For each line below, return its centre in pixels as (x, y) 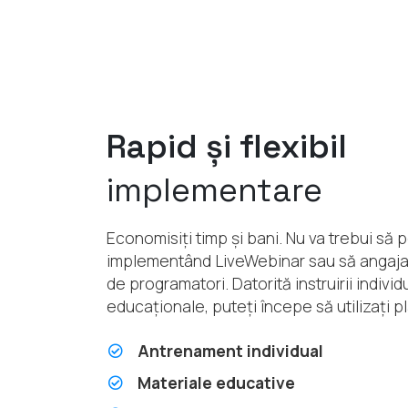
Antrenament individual (230, 350)
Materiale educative (216, 382)
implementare (214, 190)
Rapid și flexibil (227, 146)
